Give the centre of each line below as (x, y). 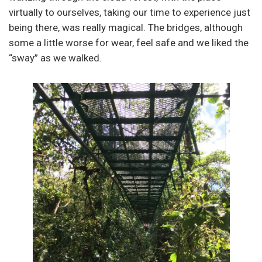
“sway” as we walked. (55, 58)
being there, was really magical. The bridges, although (126, 28)
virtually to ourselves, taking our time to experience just (130, 13)
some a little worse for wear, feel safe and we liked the (129, 43)
